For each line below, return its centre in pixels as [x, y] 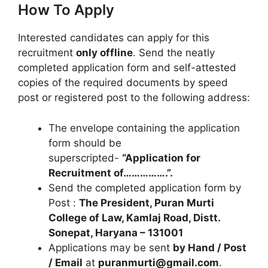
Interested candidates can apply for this [114, 38]
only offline [104, 53]
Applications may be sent [111, 247]
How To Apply [66, 10]
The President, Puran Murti [147, 202]
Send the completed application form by [145, 188]
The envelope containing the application [144, 128]
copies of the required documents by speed [123, 83]
